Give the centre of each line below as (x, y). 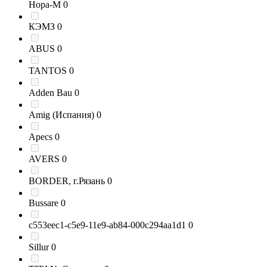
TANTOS (48, 71)
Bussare (44, 203)
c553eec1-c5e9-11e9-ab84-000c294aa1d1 (107, 225)
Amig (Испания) (61, 115)
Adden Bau (50, 93)
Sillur (39, 247)
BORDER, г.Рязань (67, 181)
